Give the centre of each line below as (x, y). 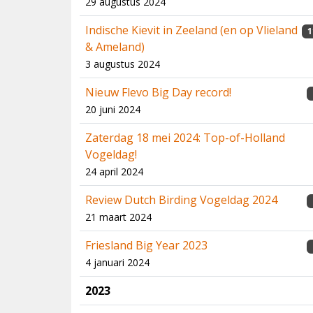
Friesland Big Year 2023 (146, 245)
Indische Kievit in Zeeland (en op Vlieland (191, 30)
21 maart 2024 (118, 217)
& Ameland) (115, 47)
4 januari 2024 (117, 262)
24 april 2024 (114, 172)
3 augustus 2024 (123, 64)
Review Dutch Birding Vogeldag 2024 (181, 200)
